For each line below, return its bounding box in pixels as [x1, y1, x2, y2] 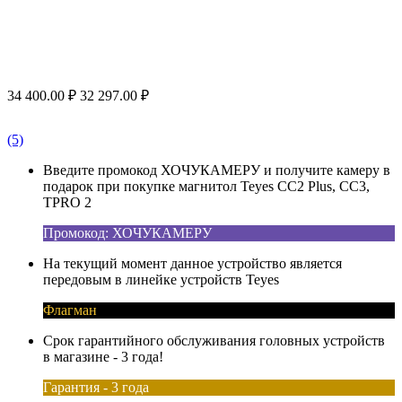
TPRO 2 [43, 194, 92, 210]
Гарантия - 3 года [43, 379, 149, 395]
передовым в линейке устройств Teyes [43, 271, 279, 287]
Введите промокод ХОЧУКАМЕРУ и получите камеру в [43, 162, 390, 178]
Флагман [43, 301, 97, 318]
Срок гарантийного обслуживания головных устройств [43, 332, 385, 348]
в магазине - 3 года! [43, 348, 163, 364]
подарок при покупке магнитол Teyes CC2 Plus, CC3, [43, 178, 370, 194]
